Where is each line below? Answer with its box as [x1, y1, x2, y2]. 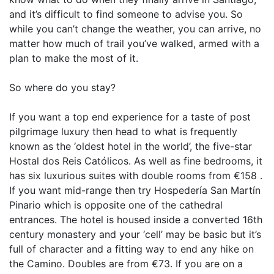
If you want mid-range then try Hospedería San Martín [9, 184, 261, 196]
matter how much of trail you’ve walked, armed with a [9, 37, 259, 50]
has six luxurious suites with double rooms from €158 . [9, 169, 262, 182]
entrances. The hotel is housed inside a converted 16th [9, 213, 262, 226]
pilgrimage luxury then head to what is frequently [9, 125, 237, 138]
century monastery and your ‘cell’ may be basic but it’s [9, 228, 261, 240]
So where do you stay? [9, 81, 116, 94]
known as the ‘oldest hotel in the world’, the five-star [9, 140, 252, 152]
